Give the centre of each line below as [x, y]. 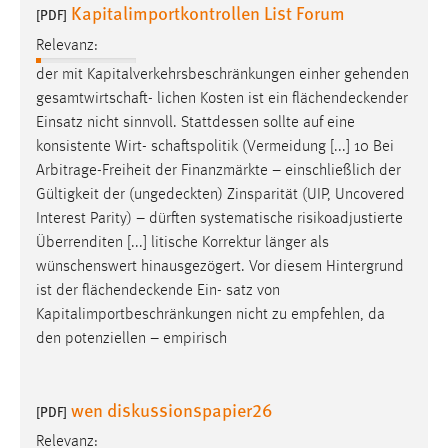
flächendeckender [350, 98]
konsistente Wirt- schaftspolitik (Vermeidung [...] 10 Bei [215, 146]
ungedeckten [176, 194]
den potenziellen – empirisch [131, 338]
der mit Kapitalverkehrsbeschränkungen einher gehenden [222, 74]
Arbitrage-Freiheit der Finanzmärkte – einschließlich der [218, 170]
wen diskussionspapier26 [172, 409]
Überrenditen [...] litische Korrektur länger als [182, 242]
